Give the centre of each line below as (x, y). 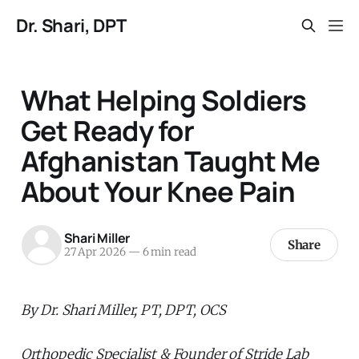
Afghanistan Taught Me (170, 160)
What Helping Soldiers (163, 99)
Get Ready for (107, 130)
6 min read (168, 252)
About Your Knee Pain (158, 191)
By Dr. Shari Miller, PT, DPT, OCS (123, 310)
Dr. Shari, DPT (71, 26)
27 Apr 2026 (95, 252)
